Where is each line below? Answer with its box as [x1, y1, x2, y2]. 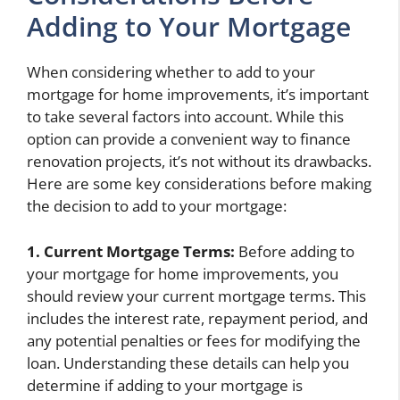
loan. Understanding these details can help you [27, 352, 349, 373]
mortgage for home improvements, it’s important [27, 84, 369, 105]
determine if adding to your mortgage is [27, 374, 303, 396]
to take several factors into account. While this [27, 106, 344, 128]
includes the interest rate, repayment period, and [27, 307, 368, 329]
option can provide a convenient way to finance [27, 129, 351, 150]
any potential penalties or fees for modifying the [27, 329, 361, 351]
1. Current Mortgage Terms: [27, 240, 235, 262]
